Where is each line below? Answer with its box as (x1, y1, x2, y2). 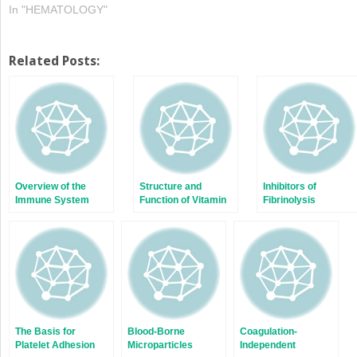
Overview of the (15, 180, 86, 192)
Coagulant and (139, 221, 205, 233)
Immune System (15, 194, 89, 206)
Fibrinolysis (263, 194, 316, 206)
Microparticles (127, 339, 193, 351)
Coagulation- (240, 325, 297, 337)
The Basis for (15, 325, 76, 337)
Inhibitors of (263, 180, 316, 192)
